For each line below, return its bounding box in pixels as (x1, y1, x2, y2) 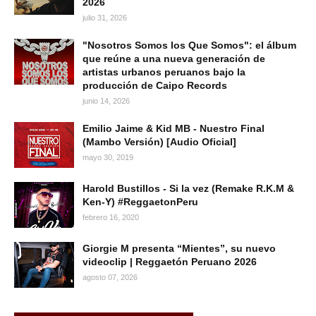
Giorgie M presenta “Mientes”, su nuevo (83, 242, 276, 254)
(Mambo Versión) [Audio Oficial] (83, 135, 236, 147)
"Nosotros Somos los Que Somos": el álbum (83, 39, 296, 51)
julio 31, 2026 (83, 13, 127, 22)
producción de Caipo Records (83, 79, 227, 91)
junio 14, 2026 (83, 96, 130, 105)
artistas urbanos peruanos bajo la (83, 66, 245, 78)
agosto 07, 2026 (83, 272, 138, 281)
